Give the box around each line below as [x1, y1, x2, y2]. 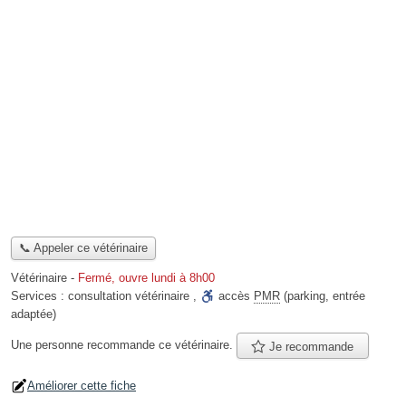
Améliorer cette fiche [27, 378, 136, 392]
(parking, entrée [280, 289, 365, 304]
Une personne [11, 338, 87, 352]
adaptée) [11, 307, 56, 322]
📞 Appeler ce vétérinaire [18, 241, 148, 256]
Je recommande [266, 339, 354, 353]
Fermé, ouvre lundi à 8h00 [78, 271, 215, 285]
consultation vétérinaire [68, 289, 189, 304]
